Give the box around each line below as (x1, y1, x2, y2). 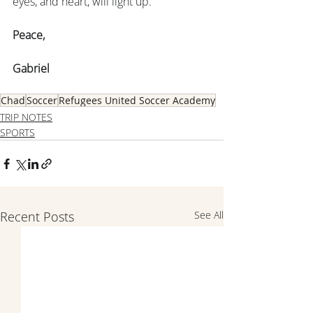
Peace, (13, 27, 45, 43)
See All (194, 208, 224, 221)
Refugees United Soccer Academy (59, 94, 215, 107)
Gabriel (13, 61, 50, 76)
